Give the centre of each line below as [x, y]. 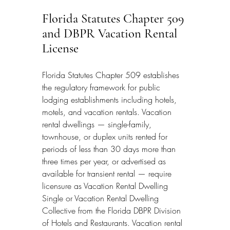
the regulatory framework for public [102, 87]
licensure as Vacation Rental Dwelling [106, 186]
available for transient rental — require [108, 173]
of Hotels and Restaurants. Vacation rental [113, 223]
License [60, 49]
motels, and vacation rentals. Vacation [108, 112]
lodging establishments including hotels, [111, 99]
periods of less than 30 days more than [110, 149]
